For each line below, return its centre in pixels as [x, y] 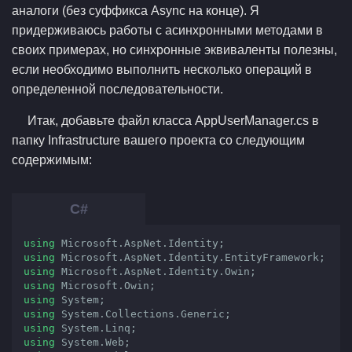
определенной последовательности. [117, 89]
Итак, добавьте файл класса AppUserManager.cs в [173, 121]
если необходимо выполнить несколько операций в [162, 70]
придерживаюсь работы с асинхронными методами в [167, 30]
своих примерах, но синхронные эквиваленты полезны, [174, 50]
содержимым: [52, 160]
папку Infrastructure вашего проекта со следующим [158, 140]
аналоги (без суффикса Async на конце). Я [136, 11]
